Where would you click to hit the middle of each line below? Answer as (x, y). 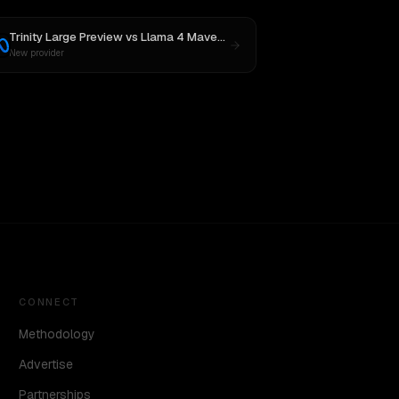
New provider (36, 53)
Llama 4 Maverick (179, 37)
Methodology (57, 334)
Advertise (46, 364)
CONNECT (49, 302)
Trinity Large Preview (65, 37)
